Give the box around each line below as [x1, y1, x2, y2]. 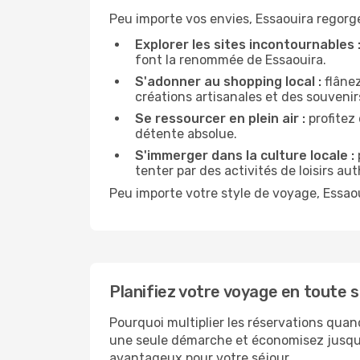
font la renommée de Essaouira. [135, 52, 326, 67]
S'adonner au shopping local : [135, 74, 321, 89]
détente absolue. [135, 126, 237, 141]
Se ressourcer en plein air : [135, 111, 305, 126]
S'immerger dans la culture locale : [135, 148, 354, 163]
